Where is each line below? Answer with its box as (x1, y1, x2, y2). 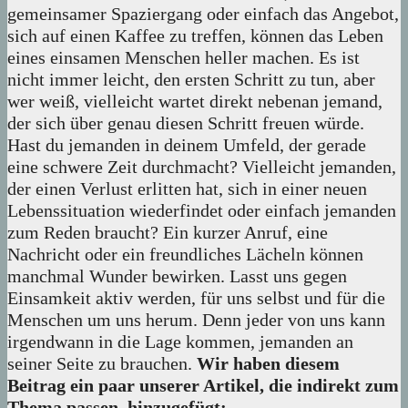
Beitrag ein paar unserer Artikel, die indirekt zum (7, 375, 399, 396)
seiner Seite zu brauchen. (7, 353, 197, 374)
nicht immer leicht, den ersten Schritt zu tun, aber (7, 69, 375, 90)
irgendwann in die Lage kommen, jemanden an (7, 331, 353, 352)
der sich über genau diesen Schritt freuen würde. (7, 113, 364, 134)
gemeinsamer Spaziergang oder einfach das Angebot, (7, 4, 399, 25)
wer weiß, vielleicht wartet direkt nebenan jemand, (7, 91, 382, 112)
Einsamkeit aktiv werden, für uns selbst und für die (7, 288, 385, 309)
